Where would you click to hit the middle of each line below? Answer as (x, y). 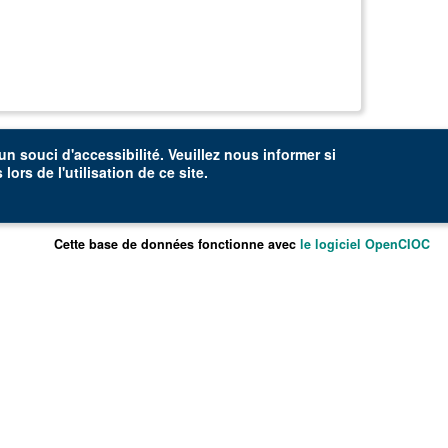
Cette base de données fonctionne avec (176, 243)
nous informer (272, 154)
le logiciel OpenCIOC (364, 243)
